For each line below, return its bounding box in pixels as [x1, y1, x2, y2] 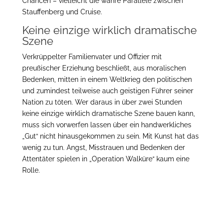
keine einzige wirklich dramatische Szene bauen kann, [22, 110, 195, 117]
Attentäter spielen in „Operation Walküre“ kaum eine [22, 155, 189, 163]
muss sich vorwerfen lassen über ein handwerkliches [22, 121, 191, 129]
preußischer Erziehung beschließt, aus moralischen [22, 64, 186, 72]
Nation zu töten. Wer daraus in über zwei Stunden [22, 98, 182, 106]
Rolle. [22, 166, 40, 174]
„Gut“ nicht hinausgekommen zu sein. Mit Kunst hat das [22, 132, 199, 140]
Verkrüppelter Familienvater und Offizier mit [22, 53, 162, 61]
